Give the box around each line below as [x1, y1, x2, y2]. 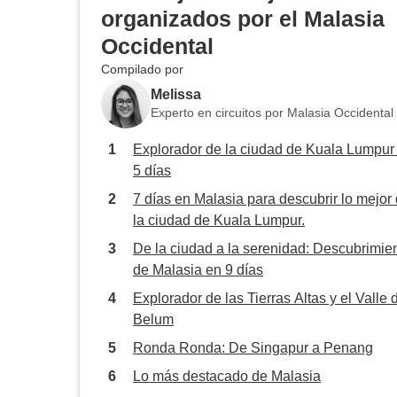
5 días [133, 163, 171, 178]
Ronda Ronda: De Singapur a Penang [133, 340, 373, 355]
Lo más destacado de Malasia [133, 369, 321, 384]
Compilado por [101, 62, 183, 76]
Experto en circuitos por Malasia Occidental [151, 105, 393, 120]
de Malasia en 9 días [133, 262, 263, 277]
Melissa [151, 86, 201, 102]
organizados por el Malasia [101, 6, 385, 31]
